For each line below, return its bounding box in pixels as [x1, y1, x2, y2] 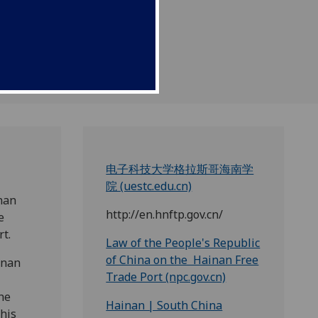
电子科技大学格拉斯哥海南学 [106, 161, 254, 177]
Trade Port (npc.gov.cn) [106, 269, 226, 285]
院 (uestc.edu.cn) [106, 178, 192, 194]
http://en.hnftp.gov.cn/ [106, 207, 224, 223]
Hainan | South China [106, 297, 223, 314]
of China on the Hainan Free [106, 252, 259, 268]
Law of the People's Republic [106, 235, 261, 251]
